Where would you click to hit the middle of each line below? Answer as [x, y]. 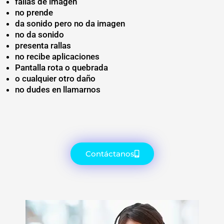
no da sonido [39, 34]
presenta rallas [44, 45]
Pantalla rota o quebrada [61, 67]
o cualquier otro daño [55, 78]
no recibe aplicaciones [57, 56]
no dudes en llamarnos [58, 89]
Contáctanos [110, 154]
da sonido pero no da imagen [70, 23]
